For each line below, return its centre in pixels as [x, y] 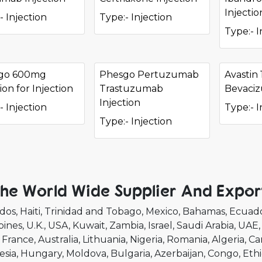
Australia [58, 239]
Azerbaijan [179, 254]
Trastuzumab [131, 89]
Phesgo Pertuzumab [149, 75]
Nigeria [146, 239]
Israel [160, 225]
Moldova [86, 254]
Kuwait [89, 225]
